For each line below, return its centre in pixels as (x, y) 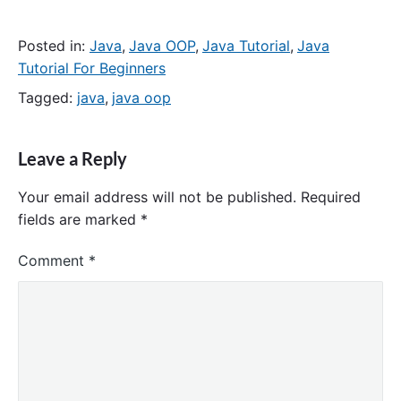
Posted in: (54, 45)
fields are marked (79, 220)
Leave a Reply (73, 159)
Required (331, 197)
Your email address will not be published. (157, 197)
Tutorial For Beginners (92, 68)
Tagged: (47, 97)
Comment (53, 261)
